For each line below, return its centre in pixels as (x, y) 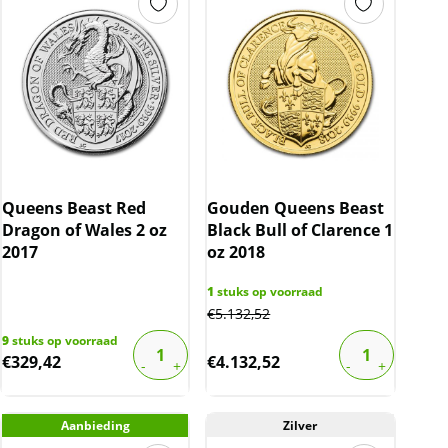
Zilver (300, 426)
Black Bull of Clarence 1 (300, 230)
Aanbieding (95, 426)
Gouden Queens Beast (296, 208)
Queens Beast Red (74, 208)
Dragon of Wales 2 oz (84, 230)
